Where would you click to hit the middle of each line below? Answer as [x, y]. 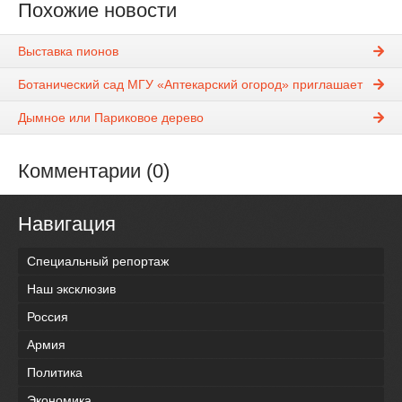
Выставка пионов [68, 52]
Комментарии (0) [94, 171]
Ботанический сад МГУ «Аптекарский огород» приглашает [190, 85]
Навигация [67, 224]
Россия [48, 317]
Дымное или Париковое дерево [111, 118]
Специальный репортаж [98, 262]
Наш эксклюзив [71, 289]
